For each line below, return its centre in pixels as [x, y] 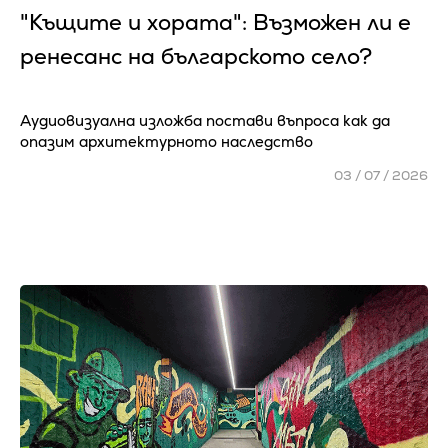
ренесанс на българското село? [196, 56]
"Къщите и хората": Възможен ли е [215, 22]
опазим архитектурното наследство [170, 141]
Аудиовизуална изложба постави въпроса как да [205, 120]
